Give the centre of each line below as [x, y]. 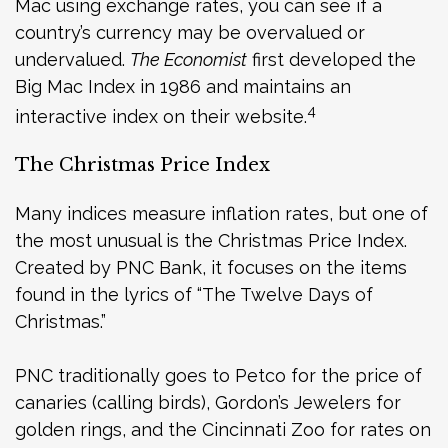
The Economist [188, 59]
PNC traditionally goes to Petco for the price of [218, 375]
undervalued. [72, 59]
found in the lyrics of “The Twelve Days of [194, 294]
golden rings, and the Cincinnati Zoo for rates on [223, 429]
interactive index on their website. [161, 116]
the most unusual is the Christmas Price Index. [211, 240]
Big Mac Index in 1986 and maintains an [183, 86]
